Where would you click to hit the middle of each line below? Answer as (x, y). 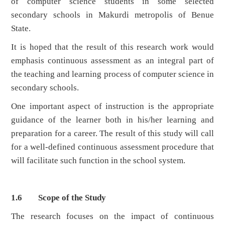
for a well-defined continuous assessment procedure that (113, 147)
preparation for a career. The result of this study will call (113, 134)
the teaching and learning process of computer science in (113, 74)
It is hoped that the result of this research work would (113, 47)
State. (21, 29)
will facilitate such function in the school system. (98, 161)
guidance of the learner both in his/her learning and (113, 120)
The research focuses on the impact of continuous (113, 216)
